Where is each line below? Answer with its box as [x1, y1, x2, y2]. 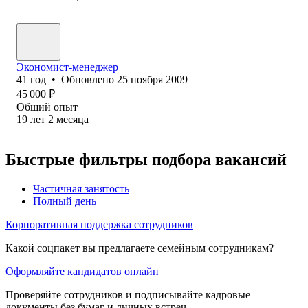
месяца [56, 113, 89, 125]
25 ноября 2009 [117, 73, 188, 85]
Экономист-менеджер [16, 60, 118, 73]
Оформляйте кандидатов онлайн [5, 265, 159, 277]
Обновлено [61, 73, 117, 85]
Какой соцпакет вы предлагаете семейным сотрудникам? [5, 241, 274, 254]
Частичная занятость [33, 182, 129, 195]
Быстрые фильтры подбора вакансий [5, 150, 287, 168]
